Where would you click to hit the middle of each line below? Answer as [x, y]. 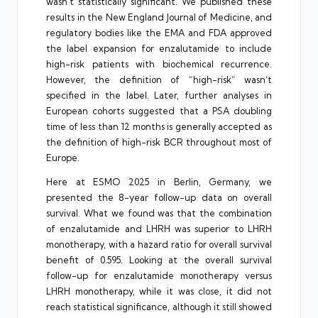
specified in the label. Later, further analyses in [159, 95]
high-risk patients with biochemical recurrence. [159, 64]
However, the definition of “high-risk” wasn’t [159, 79]
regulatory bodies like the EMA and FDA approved [159, 32]
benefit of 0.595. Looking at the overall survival [159, 259]
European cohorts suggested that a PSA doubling [159, 110]
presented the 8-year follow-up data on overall [159, 197]
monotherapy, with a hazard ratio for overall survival [159, 244]
